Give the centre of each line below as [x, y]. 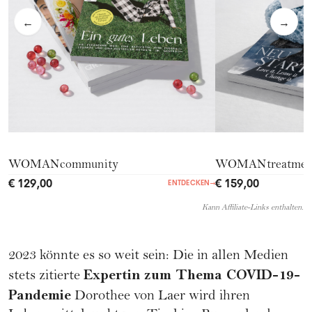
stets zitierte [46, 277]
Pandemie [40, 296]
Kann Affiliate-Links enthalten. [253, 209]
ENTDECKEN [189, 183]
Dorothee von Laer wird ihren [161, 297]
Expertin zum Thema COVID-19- [192, 275]
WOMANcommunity [63, 166]
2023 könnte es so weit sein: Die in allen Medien [148, 257]
